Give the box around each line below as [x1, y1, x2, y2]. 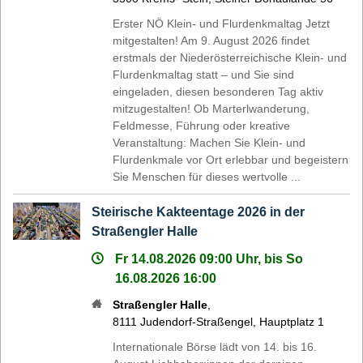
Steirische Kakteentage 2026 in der [92, 204, 305, 219]
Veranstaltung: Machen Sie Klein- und [113, 135, 306, 149]
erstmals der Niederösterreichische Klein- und [113, 50, 348, 64]
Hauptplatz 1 [259, 314, 325, 328]
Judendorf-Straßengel [140, 314, 254, 328]
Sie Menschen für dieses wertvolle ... [113, 169, 301, 183]
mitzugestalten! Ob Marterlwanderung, [113, 101, 310, 115]
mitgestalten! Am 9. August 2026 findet [113, 33, 310, 47]
